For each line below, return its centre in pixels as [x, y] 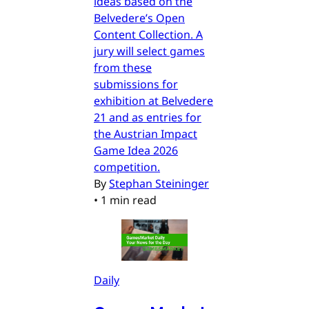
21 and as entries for [148, 118]
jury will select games [149, 51]
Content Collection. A [148, 35]
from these [123, 68]
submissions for [136, 84]
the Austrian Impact [146, 134]
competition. [127, 167]
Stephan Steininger [159, 184]
